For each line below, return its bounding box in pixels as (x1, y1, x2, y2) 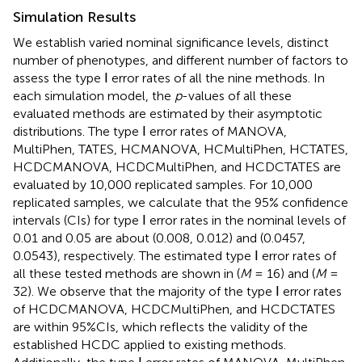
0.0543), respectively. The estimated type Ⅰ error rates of (13, 248, 336, 264)
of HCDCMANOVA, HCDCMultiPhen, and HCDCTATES (13, 301, 335, 318)
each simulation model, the (13, 88, 175, 104)
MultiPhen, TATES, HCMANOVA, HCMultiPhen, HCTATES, (13, 141, 348, 158)
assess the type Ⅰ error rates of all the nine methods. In (13, 70, 325, 86)
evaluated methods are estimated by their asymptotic (13, 106, 322, 122)
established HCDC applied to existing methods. (13, 337, 286, 353)
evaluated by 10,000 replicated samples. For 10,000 (13, 177, 313, 193)
